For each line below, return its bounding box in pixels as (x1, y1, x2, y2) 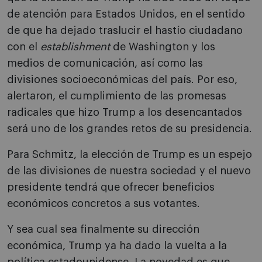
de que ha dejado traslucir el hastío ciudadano (7, 25, 243, 36)
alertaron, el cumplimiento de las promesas (7, 91, 226, 102)
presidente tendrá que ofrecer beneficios (7, 182, 215, 193)
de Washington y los (110, 42, 215, 53)
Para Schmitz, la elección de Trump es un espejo (7, 149, 252, 160)
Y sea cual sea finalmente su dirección (7, 224, 199, 235)
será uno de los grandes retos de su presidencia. (7, 123, 252, 135)
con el (7, 42, 40, 53)
